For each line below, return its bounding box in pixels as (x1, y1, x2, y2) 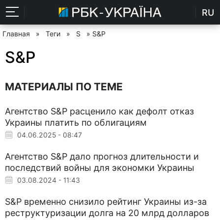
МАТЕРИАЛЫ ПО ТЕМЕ (5, 80, 123, 93)
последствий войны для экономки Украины (5, 162, 194, 173)
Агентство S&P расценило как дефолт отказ (5, 106, 194, 116)
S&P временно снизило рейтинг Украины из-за (5, 196, 207, 207)
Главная (2, 29, 30, 38)
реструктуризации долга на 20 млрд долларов (5, 207, 209, 218)
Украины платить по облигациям (5, 117, 147, 128)
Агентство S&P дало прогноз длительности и (5, 151, 199, 162)
